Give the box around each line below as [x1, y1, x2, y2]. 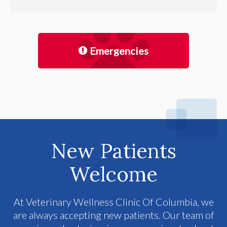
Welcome [69, 161, 158, 187]
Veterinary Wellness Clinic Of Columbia [25, 195, 197, 208]
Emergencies [90, 44, 148, 57]
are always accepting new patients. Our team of [13, 208, 214, 221]
